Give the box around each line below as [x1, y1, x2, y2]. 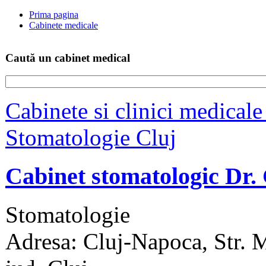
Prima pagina [29, 9, 78, 20]
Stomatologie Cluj [5, 125, 176, 151]
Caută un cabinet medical [5, 51, 130, 64]
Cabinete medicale [29, 20, 98, 30]
